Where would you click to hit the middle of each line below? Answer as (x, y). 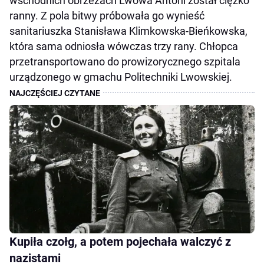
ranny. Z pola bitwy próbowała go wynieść (107, 16)
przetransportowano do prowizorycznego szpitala (125, 62)
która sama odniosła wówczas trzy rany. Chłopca (124, 47)
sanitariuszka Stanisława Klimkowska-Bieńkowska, (128, 31)
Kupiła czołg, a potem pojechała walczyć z (120, 241)
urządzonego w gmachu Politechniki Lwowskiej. (121, 77)
